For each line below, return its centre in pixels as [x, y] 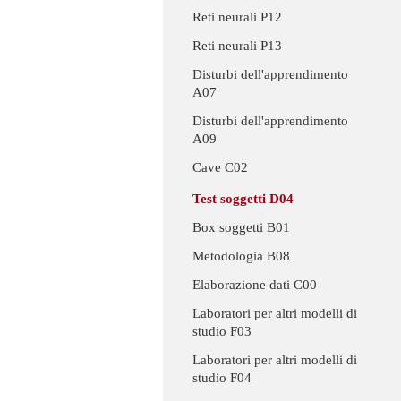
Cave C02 [220, 168]
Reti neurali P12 [237, 17]
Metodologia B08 [241, 256]
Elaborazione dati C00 [255, 285]
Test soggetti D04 [243, 199]
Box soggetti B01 [241, 228]
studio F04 [222, 378]
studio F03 [222, 332]
